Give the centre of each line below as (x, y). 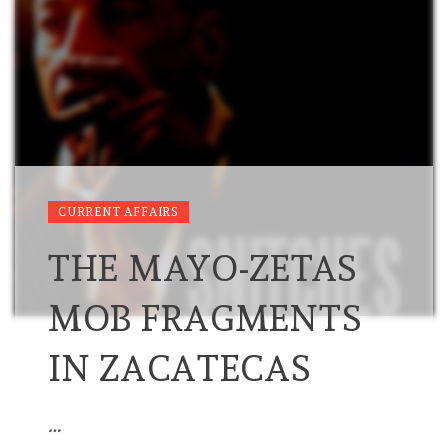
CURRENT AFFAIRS (118, 212)
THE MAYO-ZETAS (203, 268)
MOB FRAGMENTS (205, 318)
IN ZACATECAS (180, 368)
